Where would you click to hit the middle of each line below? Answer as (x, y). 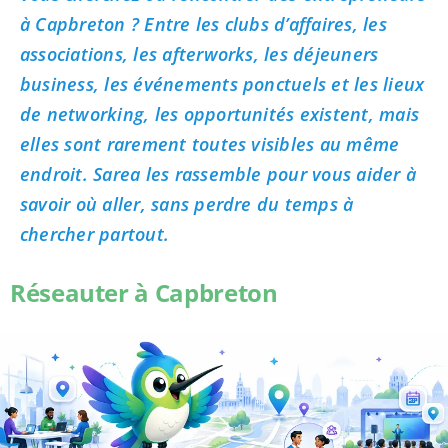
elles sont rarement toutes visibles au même (209, 143)
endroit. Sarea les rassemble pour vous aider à (218, 173)
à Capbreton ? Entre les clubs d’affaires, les (203, 23)
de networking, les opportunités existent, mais (219, 113)
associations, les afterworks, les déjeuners (199, 53)
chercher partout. (94, 233)
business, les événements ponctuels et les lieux (222, 83)
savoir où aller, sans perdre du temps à (186, 203)
